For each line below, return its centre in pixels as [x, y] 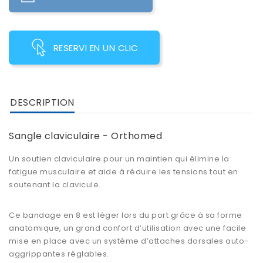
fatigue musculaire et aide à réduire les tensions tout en [124, 172]
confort [117, 228]
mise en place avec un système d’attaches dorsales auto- [129, 241]
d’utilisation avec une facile [189, 228]
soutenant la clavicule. [55, 185]
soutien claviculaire [61, 159]
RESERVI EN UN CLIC [96, 48]
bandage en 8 [52, 215]
